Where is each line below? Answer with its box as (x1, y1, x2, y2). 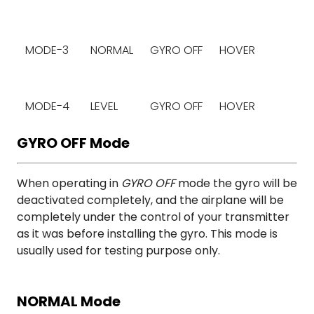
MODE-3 (25, 42, 69, 59)
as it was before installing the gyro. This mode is (17, 226, 278, 243)
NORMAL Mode (17, 292, 121, 312)
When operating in (17, 175, 118, 192)
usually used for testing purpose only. (17, 243, 220, 259)
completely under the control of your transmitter (17, 209, 289, 226)
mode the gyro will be (178, 175, 297, 192)
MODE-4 (25, 98, 69, 115)
